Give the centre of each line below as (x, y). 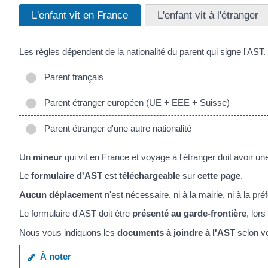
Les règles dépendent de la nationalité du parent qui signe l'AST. (142, 52)
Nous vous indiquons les (68, 232)
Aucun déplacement (61, 194)
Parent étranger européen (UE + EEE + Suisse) (135, 102)
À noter (54, 257)
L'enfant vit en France (80, 15)
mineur (48, 157)
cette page (219, 176)
